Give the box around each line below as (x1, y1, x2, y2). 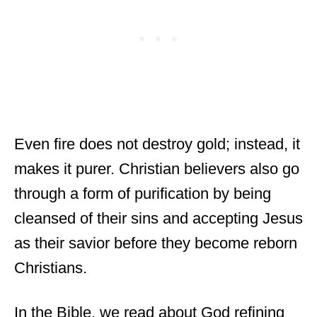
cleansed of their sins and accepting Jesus (14, 209, 303, 227)
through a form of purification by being (14, 184, 271, 202)
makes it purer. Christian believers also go (14, 159, 299, 178)
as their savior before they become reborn (14, 234, 297, 252)
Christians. (14, 258, 87, 277)
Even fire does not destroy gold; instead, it (14, 134, 300, 153)
